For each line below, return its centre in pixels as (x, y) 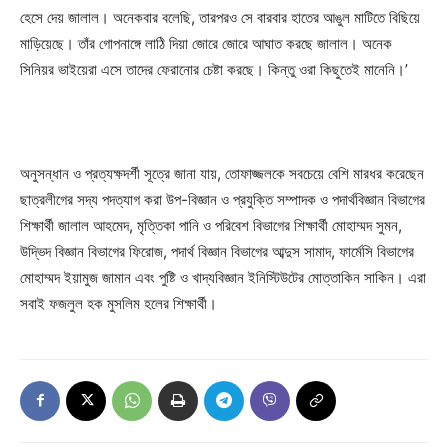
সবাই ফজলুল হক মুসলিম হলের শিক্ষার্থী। (118, 303)
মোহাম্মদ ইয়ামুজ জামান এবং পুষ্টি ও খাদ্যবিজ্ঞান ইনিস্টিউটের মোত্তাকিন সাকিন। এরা (223, 277)
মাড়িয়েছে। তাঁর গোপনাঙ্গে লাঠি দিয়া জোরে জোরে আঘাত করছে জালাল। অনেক (206, 43)
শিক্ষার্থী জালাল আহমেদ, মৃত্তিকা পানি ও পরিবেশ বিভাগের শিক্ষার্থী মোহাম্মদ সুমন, (211, 225)
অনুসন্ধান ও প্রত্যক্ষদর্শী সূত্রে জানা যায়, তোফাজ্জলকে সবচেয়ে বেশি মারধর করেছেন (222, 173)
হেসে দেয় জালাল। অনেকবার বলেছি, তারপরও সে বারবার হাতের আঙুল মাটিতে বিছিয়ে (220, 17)
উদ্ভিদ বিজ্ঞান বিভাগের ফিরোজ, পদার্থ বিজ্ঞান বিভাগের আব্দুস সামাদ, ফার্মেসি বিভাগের (217, 251)
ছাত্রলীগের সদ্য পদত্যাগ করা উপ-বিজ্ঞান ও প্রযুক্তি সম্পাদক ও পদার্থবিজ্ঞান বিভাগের (222, 199)
